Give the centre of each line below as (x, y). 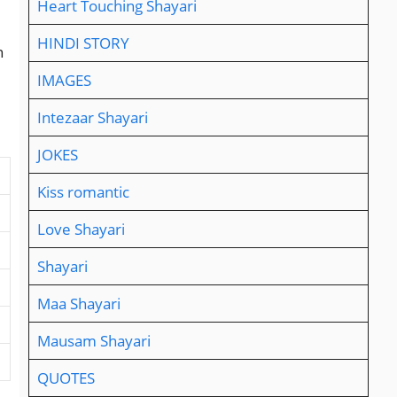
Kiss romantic (83, 192)
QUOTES (66, 378)
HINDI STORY (83, 43)
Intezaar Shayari (92, 118)
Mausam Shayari (93, 341)
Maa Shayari (78, 304)
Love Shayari (81, 230)
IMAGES (64, 81)
